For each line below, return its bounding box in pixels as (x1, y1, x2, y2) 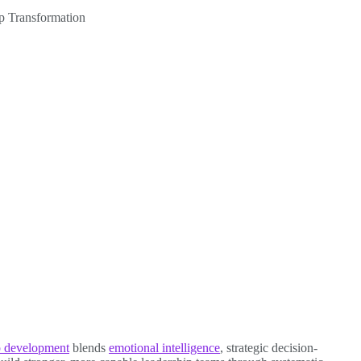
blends (69, 340, 109, 355)
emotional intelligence (109, 340, 220, 355)
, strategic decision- (220, 340, 317, 355)
